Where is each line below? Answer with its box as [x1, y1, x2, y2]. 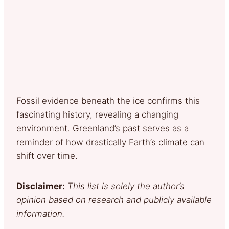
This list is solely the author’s [67, 180, 185, 191]
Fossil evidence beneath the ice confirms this [16, 95, 200, 106]
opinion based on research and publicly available [16, 194, 212, 205]
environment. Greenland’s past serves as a [16, 123, 189, 133]
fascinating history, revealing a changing [16, 109, 178, 120]
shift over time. [16, 150, 78, 161]
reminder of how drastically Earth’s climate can [16, 136, 204, 147]
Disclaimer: [16, 180, 65, 191]
